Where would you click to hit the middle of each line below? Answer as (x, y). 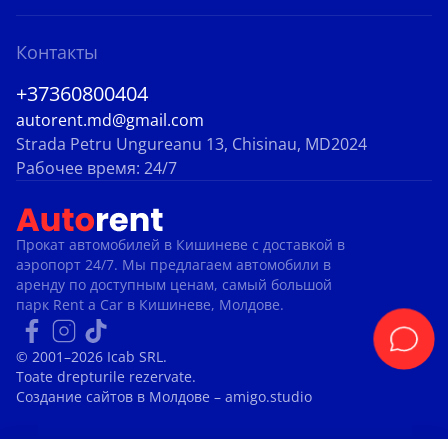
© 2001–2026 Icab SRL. (91, 357)
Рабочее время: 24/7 (96, 168)
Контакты (57, 52)
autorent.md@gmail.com (110, 120)
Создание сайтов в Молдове (115, 397)
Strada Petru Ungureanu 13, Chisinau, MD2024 (191, 144)
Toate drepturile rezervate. (106, 377)
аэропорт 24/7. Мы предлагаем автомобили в (173, 265)
